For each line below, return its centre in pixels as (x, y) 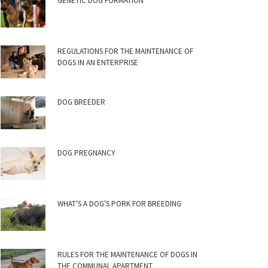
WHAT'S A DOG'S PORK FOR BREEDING (119, 204)
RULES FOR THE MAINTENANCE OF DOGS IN (127, 255)
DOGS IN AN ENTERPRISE (98, 63)
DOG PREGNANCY (86, 153)
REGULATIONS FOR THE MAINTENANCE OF (125, 51)
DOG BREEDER (81, 102)
